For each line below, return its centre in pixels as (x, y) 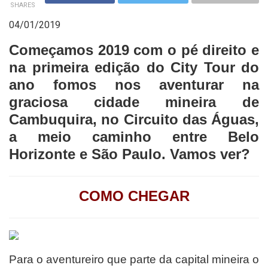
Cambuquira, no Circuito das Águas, (134, 119)
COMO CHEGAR (134, 196)
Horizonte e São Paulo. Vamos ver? (130, 154)
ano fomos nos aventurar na (134, 84)
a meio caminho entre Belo (134, 136)
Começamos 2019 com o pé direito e (134, 50)
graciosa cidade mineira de (134, 102)
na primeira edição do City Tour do (134, 67)
